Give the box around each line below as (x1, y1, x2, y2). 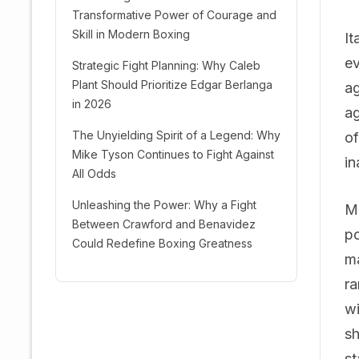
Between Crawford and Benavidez (72, 217, 256, 231)
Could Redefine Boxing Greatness (72, 236, 252, 250)
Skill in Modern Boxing (72, 27, 190, 41)
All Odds (72, 167, 116, 180)
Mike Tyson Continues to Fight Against (72, 147, 274, 161)
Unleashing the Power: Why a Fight (72, 198, 256, 212)
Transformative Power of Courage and (72, 8, 276, 22)
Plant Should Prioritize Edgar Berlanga (72, 78, 272, 91)
